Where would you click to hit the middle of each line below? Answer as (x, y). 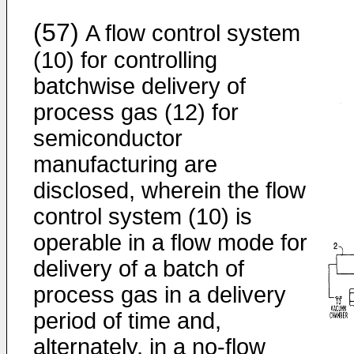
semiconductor (108, 138)
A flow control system (190, 33)
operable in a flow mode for (170, 243)
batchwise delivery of (139, 86)
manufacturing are (125, 164)
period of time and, (127, 321)
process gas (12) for (136, 112)
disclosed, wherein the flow (169, 190)
